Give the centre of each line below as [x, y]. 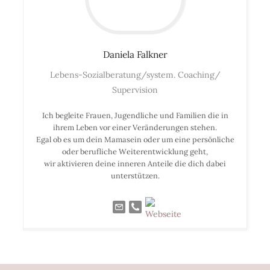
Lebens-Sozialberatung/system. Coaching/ [135, 74]
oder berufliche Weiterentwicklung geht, [135, 151]
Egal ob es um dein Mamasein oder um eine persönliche [135, 139]
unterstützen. [135, 175]
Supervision [135, 89]
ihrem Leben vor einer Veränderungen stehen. [135, 127]
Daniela [118, 54]
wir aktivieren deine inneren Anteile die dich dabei [135, 163]
